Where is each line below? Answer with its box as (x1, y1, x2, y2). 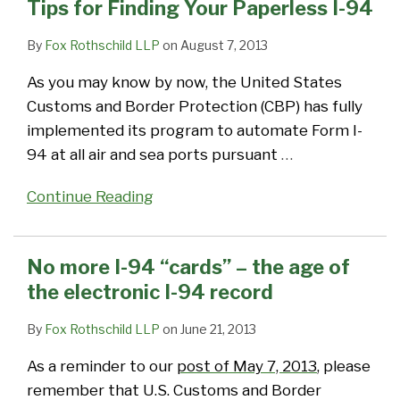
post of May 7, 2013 (177, 357, 317, 376)
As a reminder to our (27, 357, 177, 376)
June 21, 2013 (180, 321, 256, 337)
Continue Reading (27, 187, 154, 206)
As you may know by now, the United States (27, 73, 342, 92)
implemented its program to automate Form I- (27, 121, 362, 140)
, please (317, 357, 371, 376)
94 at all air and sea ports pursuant (27, 146, 281, 164)
